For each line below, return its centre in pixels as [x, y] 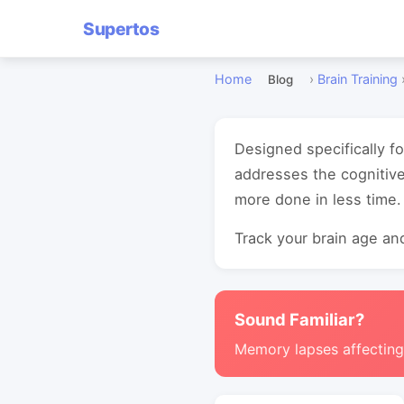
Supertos [121, 28]
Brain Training [358, 79]
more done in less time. [318, 199]
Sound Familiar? [299, 319]
